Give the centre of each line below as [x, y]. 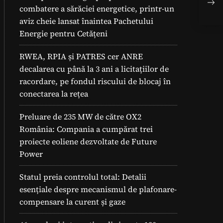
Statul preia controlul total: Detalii [83, 177]
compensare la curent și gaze [72, 202]
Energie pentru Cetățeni [63, 33]
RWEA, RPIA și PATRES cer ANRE [81, 56]
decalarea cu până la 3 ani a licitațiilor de [94, 69]
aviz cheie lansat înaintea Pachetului [86, 21]
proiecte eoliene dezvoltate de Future [88, 141]
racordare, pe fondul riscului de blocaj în [95, 81]
